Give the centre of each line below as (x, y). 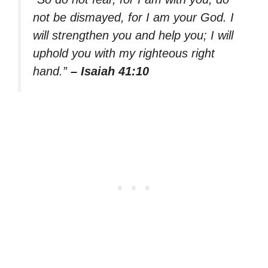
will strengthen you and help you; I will (133, 35)
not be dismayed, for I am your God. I (133, 17)
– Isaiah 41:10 (110, 71)
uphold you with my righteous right (124, 53)
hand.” (52, 71)
